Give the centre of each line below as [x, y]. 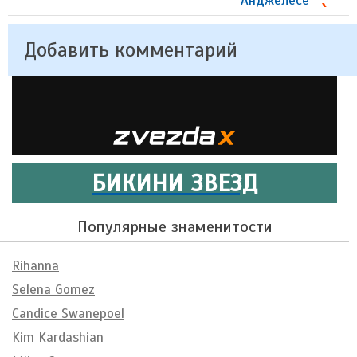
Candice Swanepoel [68, 313]
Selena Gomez [53, 289]
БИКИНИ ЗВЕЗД [175, 183]
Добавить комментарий [131, 49]
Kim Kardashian [58, 337]
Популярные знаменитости [175, 226]
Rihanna [35, 265]
